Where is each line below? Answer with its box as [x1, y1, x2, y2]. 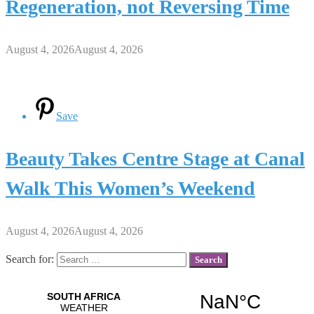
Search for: [6, 252, 54, 265]
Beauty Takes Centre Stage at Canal [6, 147, 305, 170]
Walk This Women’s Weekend [6, 177, 255, 199]
